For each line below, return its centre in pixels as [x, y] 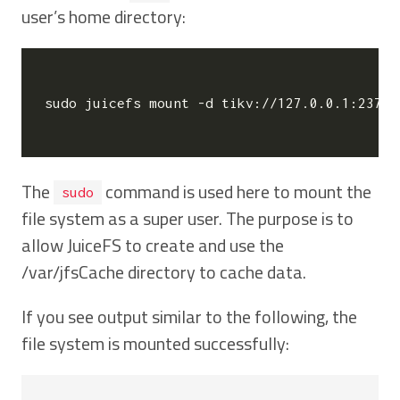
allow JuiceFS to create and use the [153, 245]
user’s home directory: [104, 16]
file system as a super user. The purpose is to [187, 218]
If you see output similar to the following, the [189, 316]
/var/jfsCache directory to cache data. [164, 271]
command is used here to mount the [236, 191]
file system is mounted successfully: [155, 343]
